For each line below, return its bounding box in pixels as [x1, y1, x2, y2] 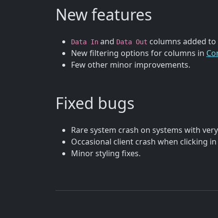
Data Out [116, 38, 147, 46]
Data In [71, 38, 98, 46]
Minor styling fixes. [71, 148, 141, 159]
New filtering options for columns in [71, 48, 206, 59]
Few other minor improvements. [71, 59, 190, 71]
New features [55, 4, 152, 25]
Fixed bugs [55, 92, 134, 114]
